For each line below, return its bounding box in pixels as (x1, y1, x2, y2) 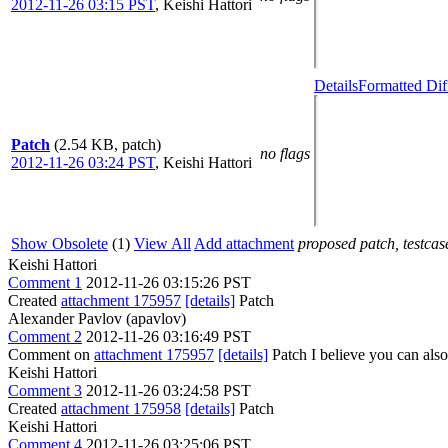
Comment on (8, 346, 94, 363)
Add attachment (194, 235, 294, 252)
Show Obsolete (11, 235, 108, 252)
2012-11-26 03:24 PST (11, 154, 155, 171)
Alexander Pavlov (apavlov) (8, 310, 186, 327)
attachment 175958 (61, 400, 181, 417)
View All (134, 235, 191, 252)
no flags (260, 145, 310, 162)
